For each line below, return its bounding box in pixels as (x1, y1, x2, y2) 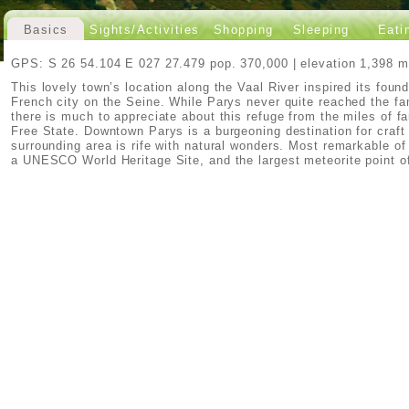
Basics (23, 23, 68, 37)
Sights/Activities (89, 23, 200, 37)
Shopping (213, 23, 274, 37)
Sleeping (292, 23, 350, 37)
